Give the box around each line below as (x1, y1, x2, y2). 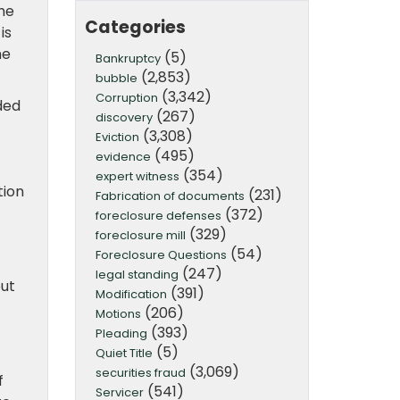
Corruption (95, 88, 158, 106)
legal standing (95, 265, 179, 283)
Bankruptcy (95, 49, 161, 67)
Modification (95, 285, 167, 303)
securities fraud (95, 363, 186, 381)
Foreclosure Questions (95, 246, 227, 263)
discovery (95, 108, 153, 126)
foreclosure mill (95, 226, 186, 244)
